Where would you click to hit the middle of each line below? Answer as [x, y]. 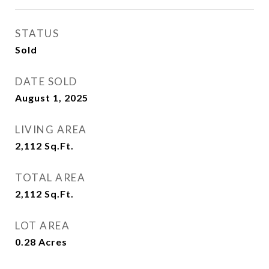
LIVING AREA [51, 129]
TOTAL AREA [50, 177]
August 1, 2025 [52, 98]
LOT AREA [42, 225]
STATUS [37, 33]
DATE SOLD [46, 81]
